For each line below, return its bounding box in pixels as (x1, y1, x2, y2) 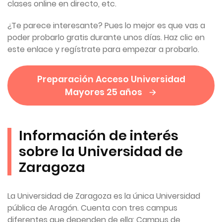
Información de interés (19, 126, 178, 146)
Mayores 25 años (65, 86, 145, 98)
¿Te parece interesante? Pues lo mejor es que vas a (7, 19, 205, 31)
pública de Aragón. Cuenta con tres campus (7, 202, 177, 214)
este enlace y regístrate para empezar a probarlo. (7, 43, 199, 55)
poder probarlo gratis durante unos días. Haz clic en (7, 31, 205, 43)
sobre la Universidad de (19, 142, 183, 162)
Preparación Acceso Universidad (37, 73, 185, 85)
